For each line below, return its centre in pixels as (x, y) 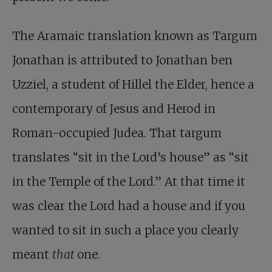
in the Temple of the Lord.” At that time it (129, 182)
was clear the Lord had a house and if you (129, 206)
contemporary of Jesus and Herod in (114, 109)
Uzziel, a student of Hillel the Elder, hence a (133, 85)
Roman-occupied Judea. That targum (117, 133)
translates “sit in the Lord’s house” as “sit (131, 158)
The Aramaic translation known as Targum (135, 36)
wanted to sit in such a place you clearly (125, 230)
